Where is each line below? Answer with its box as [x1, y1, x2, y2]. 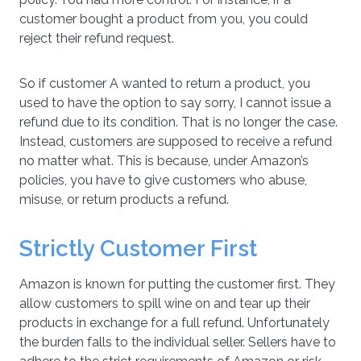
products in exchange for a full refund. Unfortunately [19, 315, 330, 330]
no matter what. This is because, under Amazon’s [19, 153, 309, 168]
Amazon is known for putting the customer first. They [19, 276, 335, 292]
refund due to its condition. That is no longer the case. [19, 114, 338, 130]
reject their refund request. [19, 31, 174, 46]
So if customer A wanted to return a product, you [19, 76, 310, 91]
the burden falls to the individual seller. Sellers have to [19, 334, 336, 350]
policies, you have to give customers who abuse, [19, 172, 307, 188]
